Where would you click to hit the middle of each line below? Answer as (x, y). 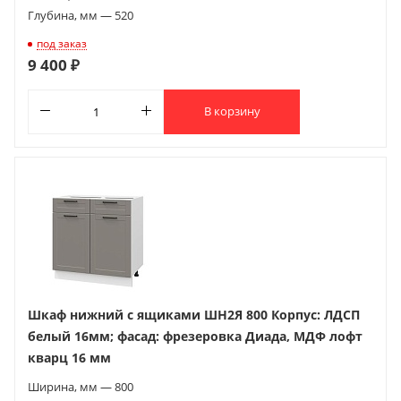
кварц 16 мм (69, 357)
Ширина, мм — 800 (81, 386)
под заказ (62, 43)
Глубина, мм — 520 (81, 15)
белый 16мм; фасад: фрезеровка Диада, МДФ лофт (195, 336)
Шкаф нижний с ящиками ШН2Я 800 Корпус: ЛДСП (194, 314)
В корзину (232, 111)
